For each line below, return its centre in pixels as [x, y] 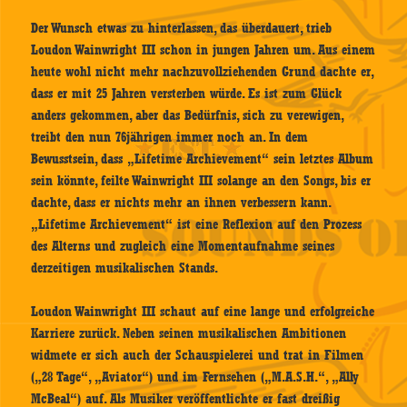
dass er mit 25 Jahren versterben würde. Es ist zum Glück [187, 93]
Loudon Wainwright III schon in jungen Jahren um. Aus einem [203, 50]
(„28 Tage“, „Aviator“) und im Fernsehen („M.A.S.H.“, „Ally [195, 377]
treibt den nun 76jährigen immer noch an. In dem [170, 137]
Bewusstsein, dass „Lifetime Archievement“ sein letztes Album [203, 159]
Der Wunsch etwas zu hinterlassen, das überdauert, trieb [182, 28]
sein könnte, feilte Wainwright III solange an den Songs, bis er [201, 180]
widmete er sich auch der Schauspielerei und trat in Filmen [198, 355]
